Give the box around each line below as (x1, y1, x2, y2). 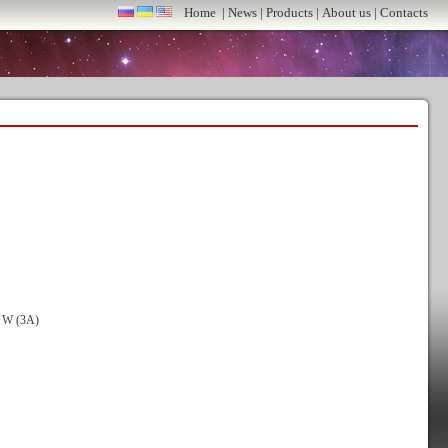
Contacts (380, 5, 428, 20)
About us (322, 5, 371, 20)
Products (266, 5, 313, 20)
